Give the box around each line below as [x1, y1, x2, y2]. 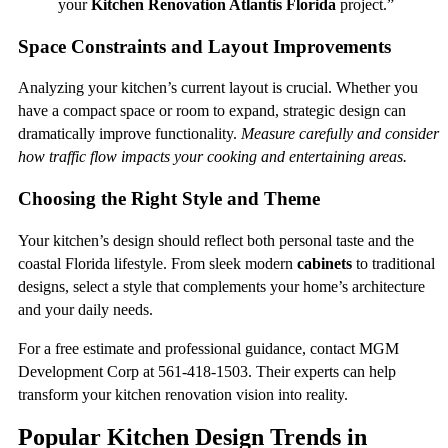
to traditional [352, 254, 435, 272]
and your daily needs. [18, 300, 153, 318]
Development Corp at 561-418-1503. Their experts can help [18, 362, 396, 380]
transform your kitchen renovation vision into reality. [18, 385, 348, 403]
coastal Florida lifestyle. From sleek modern [18, 254, 297, 272]
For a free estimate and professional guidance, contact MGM [18, 339, 399, 357]
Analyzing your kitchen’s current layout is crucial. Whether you [18, 79, 418, 97]
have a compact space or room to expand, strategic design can [18, 102, 406, 120]
